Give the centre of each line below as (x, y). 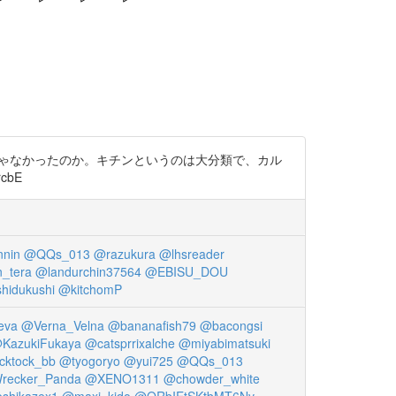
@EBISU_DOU (187, 272)
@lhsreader (191, 254)
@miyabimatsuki (225, 343)
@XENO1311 (122, 379)
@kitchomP (90, 289)
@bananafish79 (152, 326)
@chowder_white (212, 379)
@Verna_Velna (62, 326)
